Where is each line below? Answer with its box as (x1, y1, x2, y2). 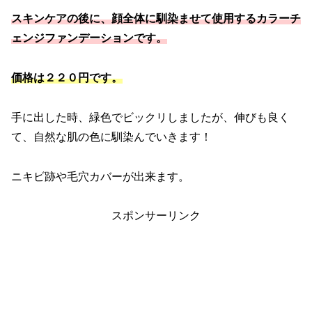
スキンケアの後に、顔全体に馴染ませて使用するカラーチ (11, 13, 301, 25)
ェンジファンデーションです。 (11, 32, 167, 45)
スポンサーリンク (111, 210, 201, 222)
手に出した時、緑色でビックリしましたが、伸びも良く (11, 111, 290, 123)
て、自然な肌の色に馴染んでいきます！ (11, 130, 212, 143)
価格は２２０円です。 (11, 71, 123, 84)
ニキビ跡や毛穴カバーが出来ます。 (11, 170, 189, 182)
